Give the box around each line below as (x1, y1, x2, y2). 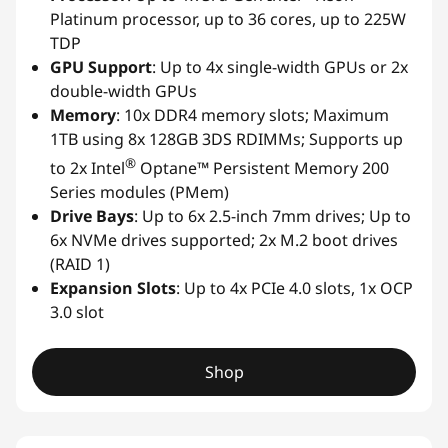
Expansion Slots (50, 277, 176, 300)
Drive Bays (50, 205, 134, 228)
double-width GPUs (50, 80, 197, 103)
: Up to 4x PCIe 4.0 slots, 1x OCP (176, 277, 413, 300)
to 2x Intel (50, 157, 125, 180)
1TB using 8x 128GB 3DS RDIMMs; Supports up (50, 128, 403, 151)
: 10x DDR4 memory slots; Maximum (116, 104, 389, 127)
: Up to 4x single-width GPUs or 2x (152, 56, 408, 79)
